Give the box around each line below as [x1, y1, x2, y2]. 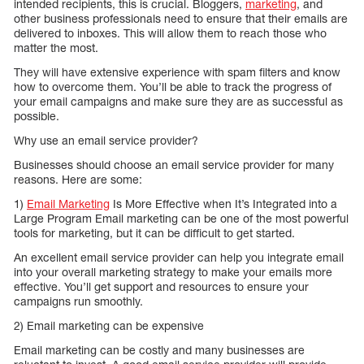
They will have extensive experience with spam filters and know [14, 65, 340, 80]
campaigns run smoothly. [14, 294, 143, 309]
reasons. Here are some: [14, 172, 142, 187]
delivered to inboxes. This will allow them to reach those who [14, 26, 327, 41]
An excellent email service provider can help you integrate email [14, 250, 344, 265]
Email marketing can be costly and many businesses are [14, 343, 305, 357]
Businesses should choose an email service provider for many [14, 158, 334, 172]
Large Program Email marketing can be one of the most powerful [14, 211, 349, 226]
